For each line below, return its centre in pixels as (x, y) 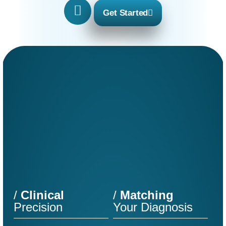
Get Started (126, 13)
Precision (38, 207)
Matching (145, 195)
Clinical (40, 195)
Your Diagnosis (153, 207)
